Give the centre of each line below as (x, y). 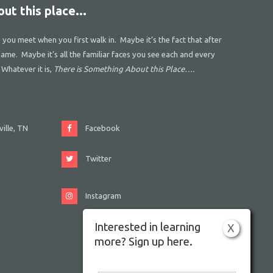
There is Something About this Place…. (124, 69)
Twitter (99, 159)
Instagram (104, 195)
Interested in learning (147, 227)
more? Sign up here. (143, 242)
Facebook (103, 128)
